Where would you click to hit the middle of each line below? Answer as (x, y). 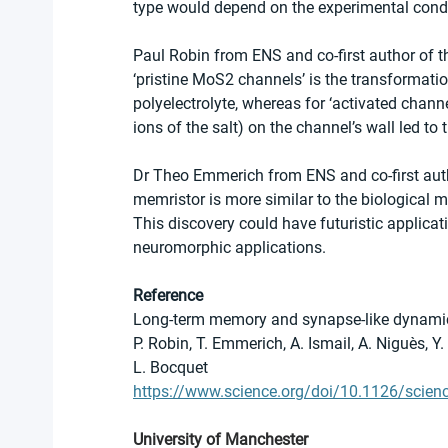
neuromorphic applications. (229, 248)
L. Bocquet (170, 368)
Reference (168, 296)
